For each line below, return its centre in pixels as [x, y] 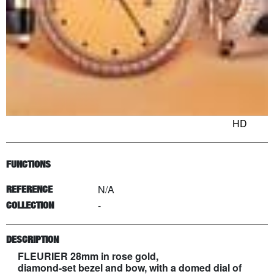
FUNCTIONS [28, 164]
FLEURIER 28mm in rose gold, [88, 256]
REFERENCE [29, 189]
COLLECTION [30, 205]
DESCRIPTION [32, 239]
